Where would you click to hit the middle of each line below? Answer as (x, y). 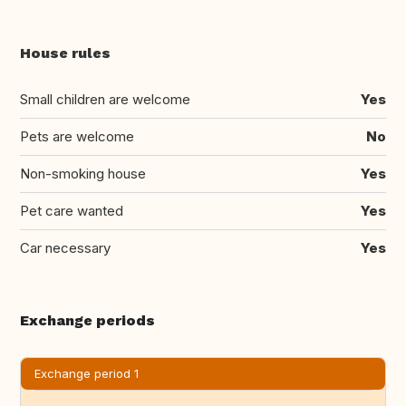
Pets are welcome (77, 137)
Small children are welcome (105, 100)
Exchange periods (87, 321)
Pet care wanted (72, 211)
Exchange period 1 (87, 374)
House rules (65, 53)
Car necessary (65, 248)
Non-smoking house (83, 174)
